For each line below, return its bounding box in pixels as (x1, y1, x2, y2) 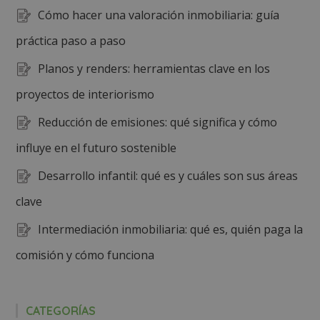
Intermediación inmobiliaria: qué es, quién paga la (38, 221, 304, 237)
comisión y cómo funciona (16, 247, 155, 263)
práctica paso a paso (16, 33, 126, 49)
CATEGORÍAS (26, 304, 96, 318)
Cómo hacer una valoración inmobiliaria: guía (38, 7, 280, 23)
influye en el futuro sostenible (16, 140, 177, 156)
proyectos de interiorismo (16, 86, 155, 102)
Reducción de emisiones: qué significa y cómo (38, 114, 278, 130)
